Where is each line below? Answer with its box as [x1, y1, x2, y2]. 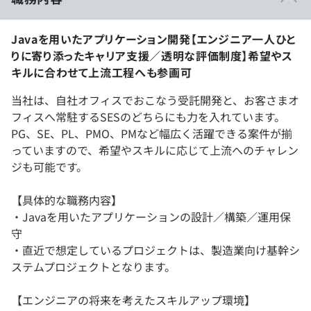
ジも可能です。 [11, 158, 87, 175]
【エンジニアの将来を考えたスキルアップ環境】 [11, 291, 255, 308]
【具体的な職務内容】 [11, 191, 122, 208]
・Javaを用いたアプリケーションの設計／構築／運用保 [11, 208, 291, 225]
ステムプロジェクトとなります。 [11, 258, 176, 275]
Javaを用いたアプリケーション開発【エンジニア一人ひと [11, 30, 296, 47]
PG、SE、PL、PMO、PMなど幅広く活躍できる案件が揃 [11, 124, 292, 142]
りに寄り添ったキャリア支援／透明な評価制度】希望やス [11, 47, 293, 64]
